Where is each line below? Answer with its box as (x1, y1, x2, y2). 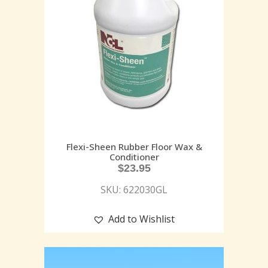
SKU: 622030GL (100, 182, 167, 196)
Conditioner (109, 150, 159, 163)
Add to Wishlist (108, 212, 175, 226)
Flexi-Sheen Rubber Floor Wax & (66, 140, 202, 153)
